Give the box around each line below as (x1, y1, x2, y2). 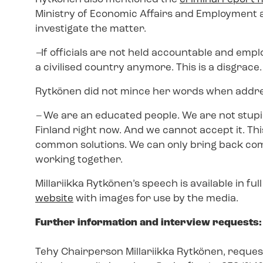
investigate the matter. (35, 23, 146, 34)
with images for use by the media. (73, 193, 241, 204)
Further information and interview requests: (35, 217, 262, 228)
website (35, 193, 73, 204)
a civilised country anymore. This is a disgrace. (35, 62, 262, 73)
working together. (35, 154, 123, 165)
